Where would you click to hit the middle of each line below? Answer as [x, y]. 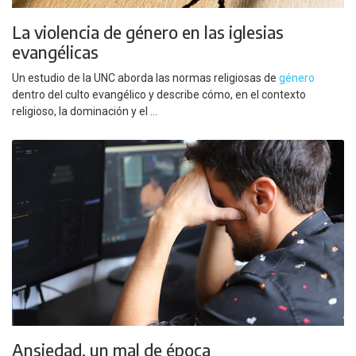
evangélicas [55, 52]
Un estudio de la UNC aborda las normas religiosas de [145, 78]
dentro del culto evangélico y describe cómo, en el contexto [159, 95]
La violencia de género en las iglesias [148, 32]
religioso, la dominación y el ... [85, 112]
